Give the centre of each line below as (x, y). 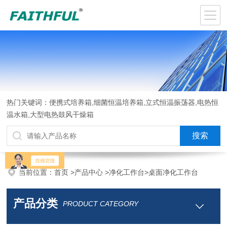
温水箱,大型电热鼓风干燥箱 (50, 115)
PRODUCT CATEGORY (101, 204)
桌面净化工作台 (174, 172)
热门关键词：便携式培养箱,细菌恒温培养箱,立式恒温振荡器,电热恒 (113, 102)
